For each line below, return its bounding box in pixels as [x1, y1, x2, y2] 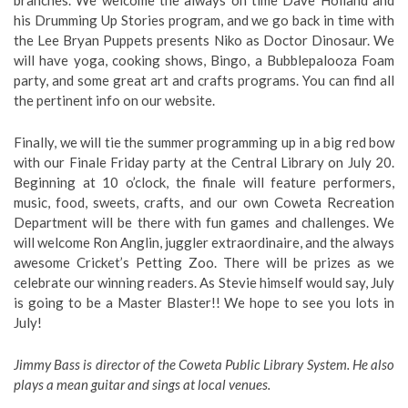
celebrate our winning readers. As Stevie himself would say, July [14, 274, 394, 291]
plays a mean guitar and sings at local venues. [14, 376, 270, 393]
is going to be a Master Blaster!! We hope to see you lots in [14, 294, 394, 311]
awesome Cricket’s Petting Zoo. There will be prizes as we [14, 254, 394, 270]
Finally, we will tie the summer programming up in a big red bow [14, 134, 394, 150]
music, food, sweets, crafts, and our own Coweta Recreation [14, 194, 394, 210]
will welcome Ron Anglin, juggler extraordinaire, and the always [14, 234, 394, 250]
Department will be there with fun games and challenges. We [14, 214, 394, 230]
